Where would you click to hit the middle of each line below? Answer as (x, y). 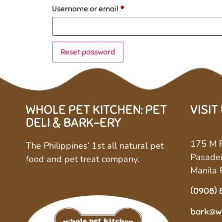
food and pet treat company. (83, 159)
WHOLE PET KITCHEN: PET (96, 110)
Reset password (88, 52)
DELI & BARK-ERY (74, 122)
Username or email (86, 9)
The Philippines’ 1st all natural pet (95, 145)
